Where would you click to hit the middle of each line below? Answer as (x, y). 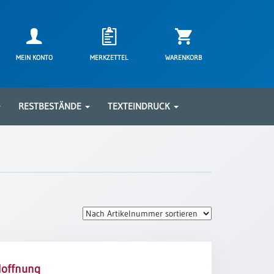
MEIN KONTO (35, 57)
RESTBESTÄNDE (51, 106)
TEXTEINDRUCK (140, 106)
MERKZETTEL (109, 57)
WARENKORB (184, 57)
